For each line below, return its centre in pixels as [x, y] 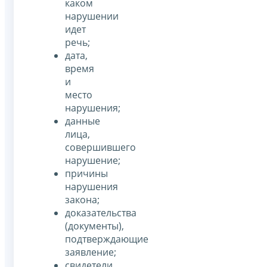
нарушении [92, 16]
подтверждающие [107, 239]
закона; [82, 200]
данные [83, 121]
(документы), [94, 226]
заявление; [91, 252]
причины [86, 174]
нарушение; [93, 161]
